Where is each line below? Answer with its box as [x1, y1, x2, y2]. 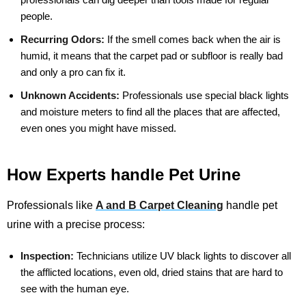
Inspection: [20, 250, 74, 262]
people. [20, 10, 53, 23]
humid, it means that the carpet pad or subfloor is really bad [20, 50, 283, 62]
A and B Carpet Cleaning [96, 199, 223, 212]
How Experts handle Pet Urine [7, 165, 240, 184]
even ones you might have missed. [20, 122, 176, 135]
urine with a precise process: [7, 219, 145, 231]
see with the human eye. [20, 283, 129, 295]
